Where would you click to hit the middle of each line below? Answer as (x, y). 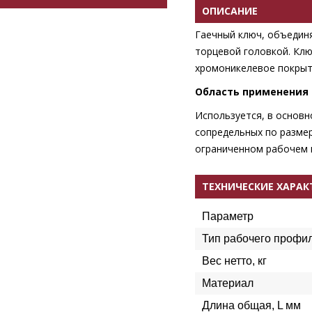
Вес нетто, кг (234, 261)
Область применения (252, 92)
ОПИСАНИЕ (230, 11)
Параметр (228, 216)
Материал (228, 283)
